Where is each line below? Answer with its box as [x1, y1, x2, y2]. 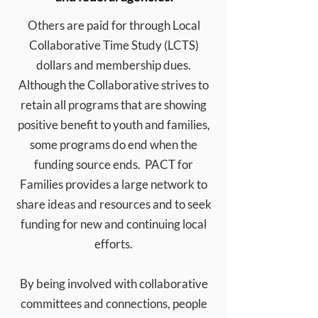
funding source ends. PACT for [34, 157, 193, 172]
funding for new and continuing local [21, 216, 207, 231]
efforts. [94, 236, 133, 251]
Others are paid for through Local [27, 18, 200, 33]
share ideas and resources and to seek [16, 197, 212, 212]
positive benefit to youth [17, 117, 145, 132]
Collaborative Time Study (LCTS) [28, 38, 199, 53]
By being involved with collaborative [19, 276, 208, 291]
